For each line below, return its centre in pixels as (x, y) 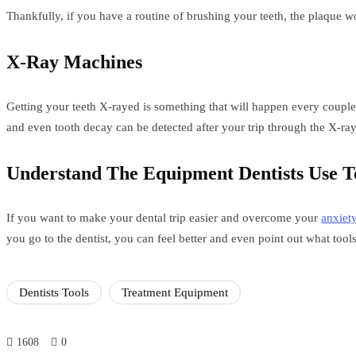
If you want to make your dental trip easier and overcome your (164, 218)
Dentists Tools (54, 292)
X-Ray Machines (74, 62)
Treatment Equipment (175, 292)
